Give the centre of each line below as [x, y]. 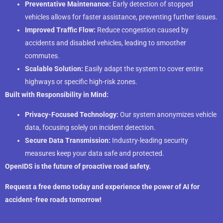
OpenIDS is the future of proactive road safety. [78, 167]
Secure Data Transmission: [68, 141]
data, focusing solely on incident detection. [90, 128]
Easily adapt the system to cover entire [143, 68]
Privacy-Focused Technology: [72, 115]
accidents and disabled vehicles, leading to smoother [106, 43]
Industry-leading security [149, 141]
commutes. [42, 56]
